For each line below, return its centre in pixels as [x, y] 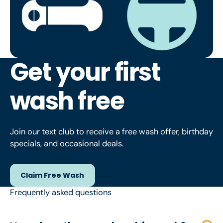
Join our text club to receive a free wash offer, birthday [111, 131]
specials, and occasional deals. [66, 143]
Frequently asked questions [60, 192]
